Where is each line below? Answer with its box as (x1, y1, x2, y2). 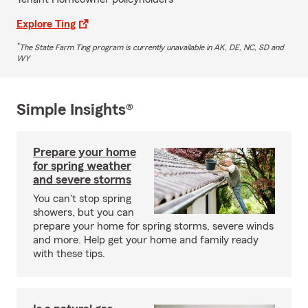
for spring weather (33, 159, 131, 172)
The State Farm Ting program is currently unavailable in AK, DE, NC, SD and (19, 43, 284, 52)
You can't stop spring (33, 192, 131, 204)
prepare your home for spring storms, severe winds (33, 220, 274, 232)
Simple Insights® (16, 101, 133, 118)
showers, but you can (33, 206, 134, 218)
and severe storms (33, 173, 131, 186)
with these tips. (33, 247, 105, 259)
